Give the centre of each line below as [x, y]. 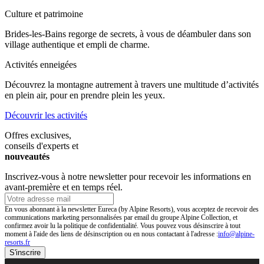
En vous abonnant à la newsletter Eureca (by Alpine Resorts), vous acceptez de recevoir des [132, 209]
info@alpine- [236, 234]
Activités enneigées [41, 65]
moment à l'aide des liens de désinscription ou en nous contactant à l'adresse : [111, 234]
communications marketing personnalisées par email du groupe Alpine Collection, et [121, 218]
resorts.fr [17, 242]
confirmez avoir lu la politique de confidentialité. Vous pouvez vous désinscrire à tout [123, 226]
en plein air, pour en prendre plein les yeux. [85, 95]
